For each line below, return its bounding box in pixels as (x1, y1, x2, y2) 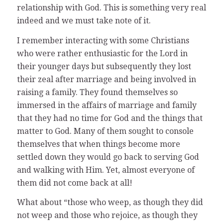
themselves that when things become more (16, 139, 180, 149)
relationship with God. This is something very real (16, 2, 206, 12)
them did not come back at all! (16, 178, 132, 188)
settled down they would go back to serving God (16, 152, 199, 162)
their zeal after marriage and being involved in (16, 74, 196, 84)
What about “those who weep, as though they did (16, 198, 203, 208)
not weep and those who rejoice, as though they (16, 211, 198, 221)
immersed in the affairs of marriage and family (16, 100, 197, 110)
